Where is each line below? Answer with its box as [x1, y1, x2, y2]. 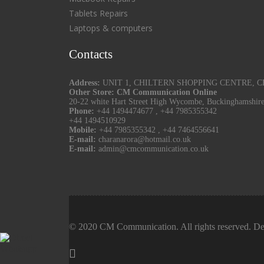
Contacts [69, 47, 113, 62]
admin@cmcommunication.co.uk [98, 144, 209, 154]
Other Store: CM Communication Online [69, 88, 217, 97]
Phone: [69, 107, 94, 116]
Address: [69, 78, 103, 88]
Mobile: [69, 126, 97, 135]
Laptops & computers [69, 22, 153, 34]
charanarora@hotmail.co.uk [98, 135, 191, 144]
